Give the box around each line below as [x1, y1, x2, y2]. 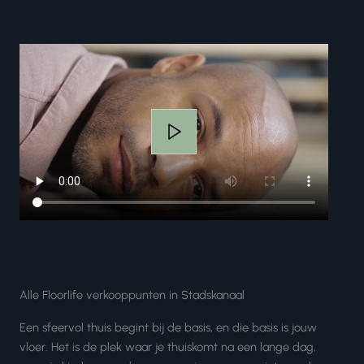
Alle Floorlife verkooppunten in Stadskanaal [19, 287, 245, 302]
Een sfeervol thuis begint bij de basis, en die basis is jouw [19, 319, 317, 335]
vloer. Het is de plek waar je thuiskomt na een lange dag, [19, 339, 316, 354]
